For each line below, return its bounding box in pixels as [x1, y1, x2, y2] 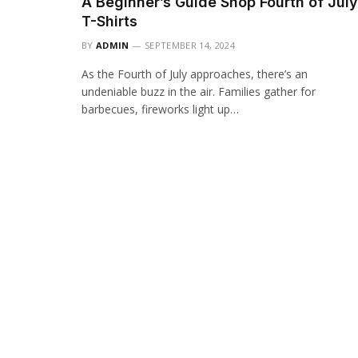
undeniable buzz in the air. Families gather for [82, 84, 316, 100]
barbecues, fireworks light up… [82, 101, 239, 117]
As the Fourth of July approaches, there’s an [82, 66, 308, 82]
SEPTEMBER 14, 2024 [145, 39, 235, 52]
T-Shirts [82, 13, 137, 30]
